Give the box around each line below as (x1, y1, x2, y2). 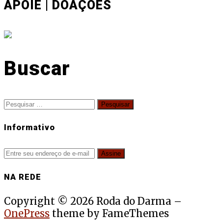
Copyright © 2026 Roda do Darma (4, 195, 171, 208)
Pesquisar (3, 96, 52, 109)
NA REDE (4, 172, 41, 182)
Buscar (4, 57, 70, 81)
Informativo (4, 123, 55, 133)
